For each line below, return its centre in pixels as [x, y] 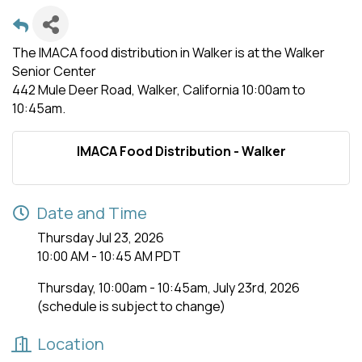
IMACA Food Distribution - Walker [181, 151]
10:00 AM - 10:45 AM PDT [109, 256]
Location [71, 344]
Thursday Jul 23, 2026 [101, 238]
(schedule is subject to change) [131, 306]
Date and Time [92, 213]
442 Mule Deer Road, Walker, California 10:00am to [159, 90]
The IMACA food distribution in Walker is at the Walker [168, 53]
